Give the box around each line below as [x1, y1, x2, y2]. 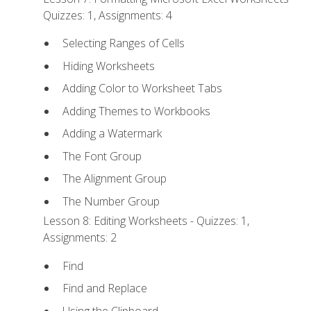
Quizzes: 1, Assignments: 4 [43, 7, 173, 23]
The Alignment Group [62, 171, 167, 187]
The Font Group [62, 148, 142, 164]
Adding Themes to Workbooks [62, 103, 210, 119]
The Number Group [62, 193, 160, 209]
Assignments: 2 [43, 230, 117, 246]
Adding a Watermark [62, 126, 162, 142]
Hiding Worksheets [62, 58, 155, 74]
